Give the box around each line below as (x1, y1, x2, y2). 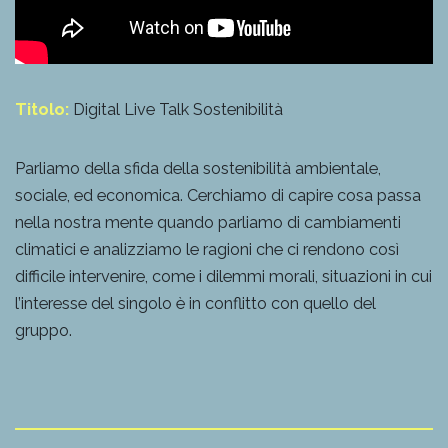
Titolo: (15, 99, 69, 119)
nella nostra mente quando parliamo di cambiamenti (15, 212, 401, 232)
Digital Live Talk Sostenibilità (69, 99, 283, 119)
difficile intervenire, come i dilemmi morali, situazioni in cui (15, 266, 432, 286)
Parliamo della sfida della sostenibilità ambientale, (15, 158, 381, 178)
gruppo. (15, 320, 72, 340)
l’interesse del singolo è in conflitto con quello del (15, 293, 376, 313)
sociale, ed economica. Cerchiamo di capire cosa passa (15, 185, 421, 205)
